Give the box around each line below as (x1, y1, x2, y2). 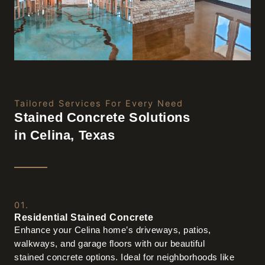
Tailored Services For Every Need (14, 98, 183, 109)
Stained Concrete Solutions (14, 110, 190, 125)
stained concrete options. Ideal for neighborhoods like (14, 253, 234, 263)
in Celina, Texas (14, 128, 115, 143)
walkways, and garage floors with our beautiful (14, 239, 205, 249)
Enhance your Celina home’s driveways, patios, (14, 225, 211, 235)
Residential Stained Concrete (14, 212, 153, 223)
